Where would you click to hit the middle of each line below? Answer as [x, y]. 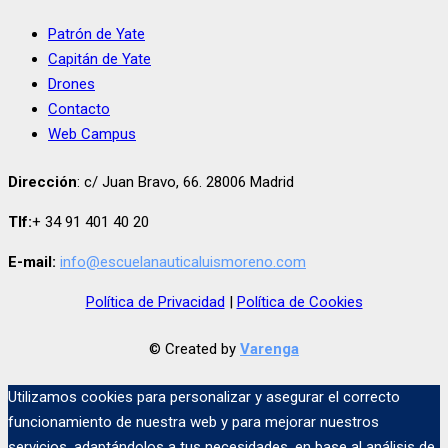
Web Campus [92, 134]
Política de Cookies [299, 301]
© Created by [194, 349]
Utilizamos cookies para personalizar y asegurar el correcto [204, 396]
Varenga [269, 349]
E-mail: [32, 261]
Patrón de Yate [96, 34]
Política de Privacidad [155, 301]
